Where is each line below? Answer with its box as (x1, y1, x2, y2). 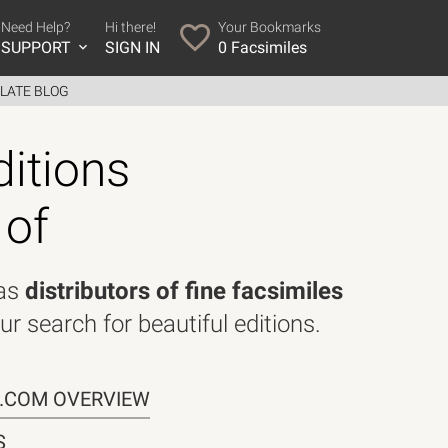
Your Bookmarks (217, 19, 321, 35)
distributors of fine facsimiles (25, 277, 343, 305)
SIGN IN (104, 38, 160, 57)
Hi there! (104, 19, 156, 35)
